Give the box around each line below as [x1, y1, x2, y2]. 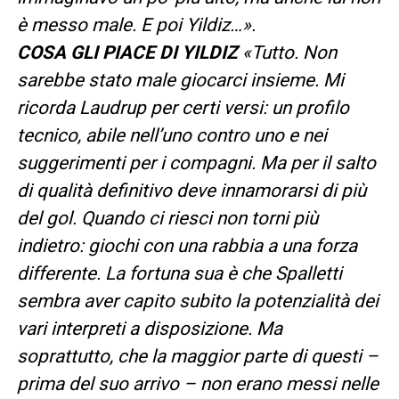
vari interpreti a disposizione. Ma [16, 317, 282, 339]
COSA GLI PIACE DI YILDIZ [16, 41, 238, 63]
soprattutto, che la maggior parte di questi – [16, 345, 379, 367]
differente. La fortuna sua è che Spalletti [16, 262, 342, 284]
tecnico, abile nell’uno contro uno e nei [16, 124, 327, 146]
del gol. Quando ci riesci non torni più [16, 207, 318, 229]
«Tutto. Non [237, 41, 337, 63]
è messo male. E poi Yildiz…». [16, 13, 256, 36]
